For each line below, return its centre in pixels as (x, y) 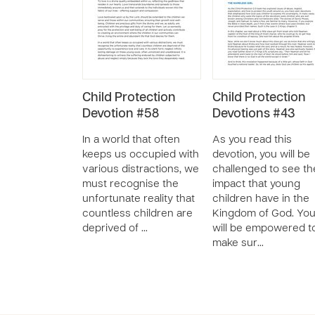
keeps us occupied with (141, 155)
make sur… (238, 243)
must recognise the (130, 184)
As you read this (252, 140)
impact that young (256, 184)
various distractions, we (141, 169)
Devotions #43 (253, 114)
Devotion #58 (121, 114)
